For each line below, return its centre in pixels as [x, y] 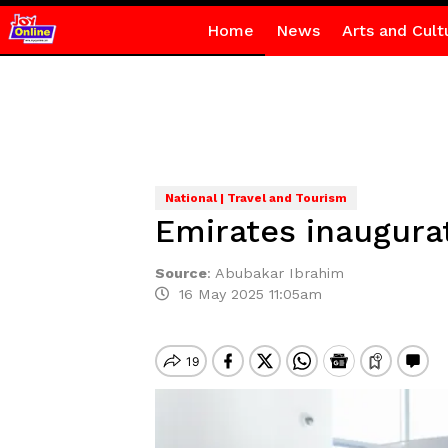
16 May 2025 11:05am [245, 294]
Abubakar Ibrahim [279, 273]
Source [180, 273]
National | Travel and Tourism [255, 198]
